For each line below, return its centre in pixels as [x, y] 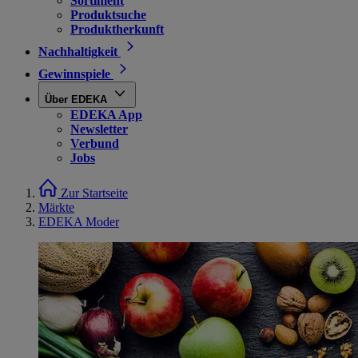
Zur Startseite [94, 193]
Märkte [56, 207]
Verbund [95, 143]
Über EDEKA [76, 99]
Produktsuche [108, 15]
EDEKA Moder [79, 222]
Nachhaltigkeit [78, 52]
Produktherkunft [117, 29]
